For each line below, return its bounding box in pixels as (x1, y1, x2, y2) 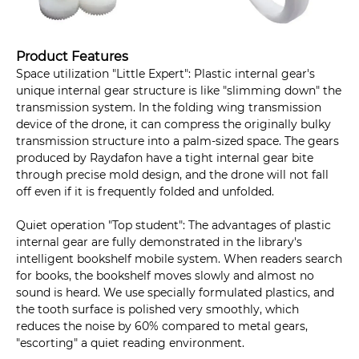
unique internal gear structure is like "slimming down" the (16, 83, 341, 99)
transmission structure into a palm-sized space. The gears (16, 134, 339, 149)
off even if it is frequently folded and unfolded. (16, 184, 274, 200)
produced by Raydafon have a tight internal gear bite (16, 151, 313, 166)
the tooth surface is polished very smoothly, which (16, 302, 299, 317)
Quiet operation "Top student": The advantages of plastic (16, 218, 331, 233)
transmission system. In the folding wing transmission (16, 100, 321, 115)
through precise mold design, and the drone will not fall (16, 167, 329, 183)
